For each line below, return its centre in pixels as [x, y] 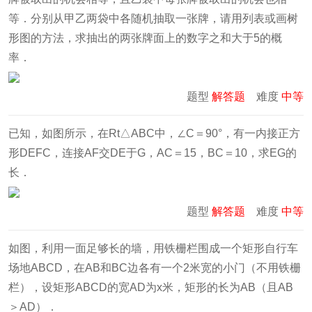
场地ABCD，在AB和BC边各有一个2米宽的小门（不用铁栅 [155, 267]
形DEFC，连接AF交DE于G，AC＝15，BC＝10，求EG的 [153, 153]
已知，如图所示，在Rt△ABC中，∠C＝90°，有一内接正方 [154, 133]
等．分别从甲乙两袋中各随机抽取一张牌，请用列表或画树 [153, 18]
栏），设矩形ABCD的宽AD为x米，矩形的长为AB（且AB [151, 287]
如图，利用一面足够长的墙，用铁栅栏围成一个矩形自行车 [153, 248]
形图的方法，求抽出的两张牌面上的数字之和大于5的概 [145, 38]
